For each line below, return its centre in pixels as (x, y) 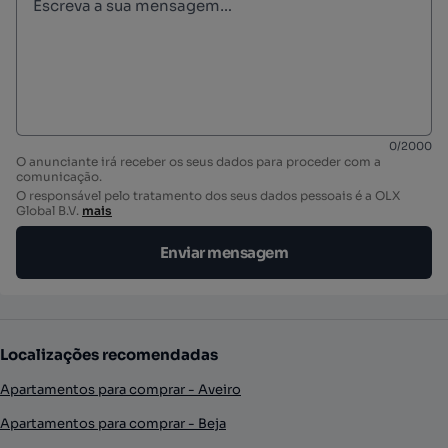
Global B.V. (47, 210)
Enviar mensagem (224, 252)
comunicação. (59, 176)
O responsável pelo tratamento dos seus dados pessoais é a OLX (208, 195)
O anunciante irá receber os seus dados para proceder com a (198, 161)
